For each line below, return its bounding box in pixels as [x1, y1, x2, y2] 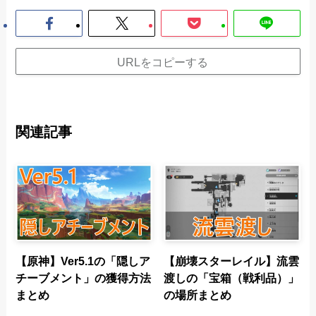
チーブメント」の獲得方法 [16, 271, 152, 284]
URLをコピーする [116, 55, 208, 68]
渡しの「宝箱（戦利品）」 [164, 271, 300, 284]
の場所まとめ [164, 288, 232, 301]
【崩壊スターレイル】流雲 [164, 254, 300, 267]
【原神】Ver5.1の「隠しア [16, 254, 151, 267]
